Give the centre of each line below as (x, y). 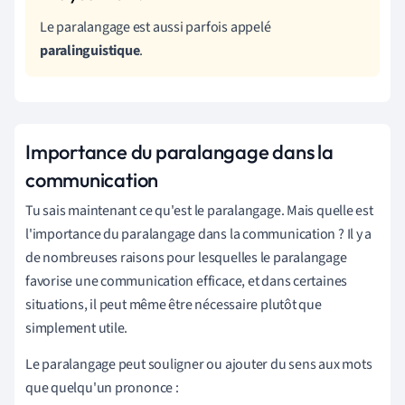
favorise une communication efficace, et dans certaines (187, 281)
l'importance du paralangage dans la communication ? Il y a (199, 234)
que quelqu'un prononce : (102, 387)
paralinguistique (90, 50)
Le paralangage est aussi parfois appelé (155, 27)
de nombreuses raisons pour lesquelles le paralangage (186, 257)
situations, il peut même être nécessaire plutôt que (174, 304)
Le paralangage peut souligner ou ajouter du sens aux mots (199, 364)
